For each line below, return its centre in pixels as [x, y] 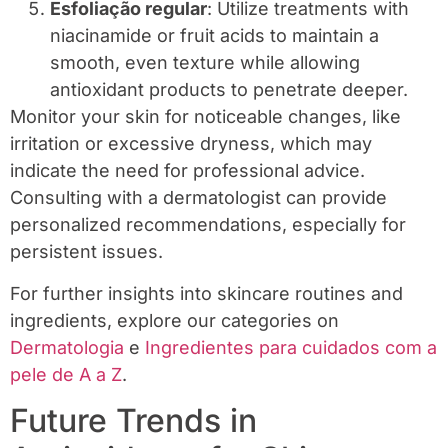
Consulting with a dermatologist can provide [198, 198]
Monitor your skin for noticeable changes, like [205, 117]
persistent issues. [86, 252]
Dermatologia [67, 347]
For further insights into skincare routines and [206, 293]
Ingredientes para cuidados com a [291, 347]
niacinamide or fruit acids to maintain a [214, 36]
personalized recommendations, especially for [208, 225]
